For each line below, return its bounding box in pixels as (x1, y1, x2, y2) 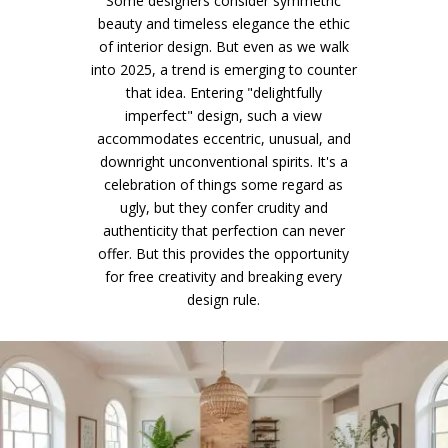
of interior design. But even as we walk (98, 37, 349, 56)
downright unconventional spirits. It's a (99, 152, 348, 171)
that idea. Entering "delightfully (125, 83, 322, 102)
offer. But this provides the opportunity (98, 244, 350, 263)
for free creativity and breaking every (105, 267, 343, 286)
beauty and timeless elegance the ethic (97, 14, 350, 33)
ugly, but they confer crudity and (119, 198, 328, 217)
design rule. (187, 290, 261, 309)
